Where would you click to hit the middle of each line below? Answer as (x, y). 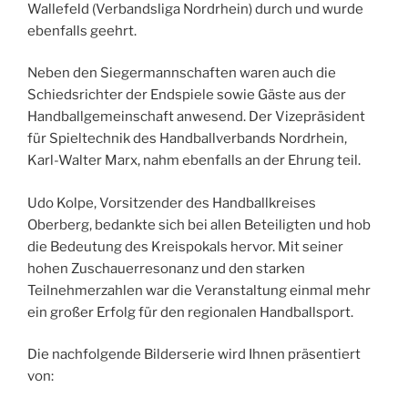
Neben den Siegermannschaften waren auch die (182, 73)
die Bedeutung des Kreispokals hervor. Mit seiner (185, 246)
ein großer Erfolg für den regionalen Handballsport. (190, 312)
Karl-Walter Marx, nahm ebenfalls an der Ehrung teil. (194, 160)
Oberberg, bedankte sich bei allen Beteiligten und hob (199, 224)
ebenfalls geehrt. (82, 31)
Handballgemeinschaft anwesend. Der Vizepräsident (196, 117)
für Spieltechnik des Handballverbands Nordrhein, (187, 138)
